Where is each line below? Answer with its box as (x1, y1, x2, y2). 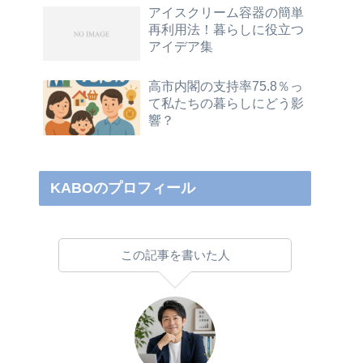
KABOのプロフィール (50, 180, 196, 197)
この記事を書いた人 (120, 249, 230, 263)
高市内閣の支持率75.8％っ (148, 78, 303, 93)
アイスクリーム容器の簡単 (148, 4, 304, 19)
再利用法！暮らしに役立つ (148, 21, 304, 36)
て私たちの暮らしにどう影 (148, 95, 304, 110)
